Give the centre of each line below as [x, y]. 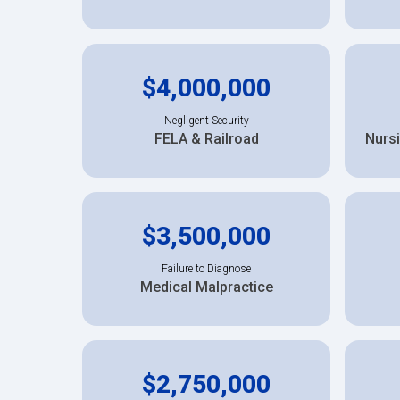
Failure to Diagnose [206, 268]
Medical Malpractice [206, 287]
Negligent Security [206, 120]
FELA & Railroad [206, 138]
